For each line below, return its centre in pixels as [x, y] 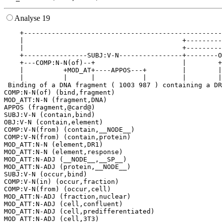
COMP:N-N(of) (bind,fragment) [59, 93]
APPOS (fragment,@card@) [50, 108]
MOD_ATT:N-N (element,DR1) [54, 145]
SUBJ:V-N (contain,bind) [50, 115]
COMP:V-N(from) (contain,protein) [67, 137]
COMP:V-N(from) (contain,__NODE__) [69, 130]
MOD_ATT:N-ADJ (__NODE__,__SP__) [65, 160]
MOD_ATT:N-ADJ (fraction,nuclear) [67, 197]
